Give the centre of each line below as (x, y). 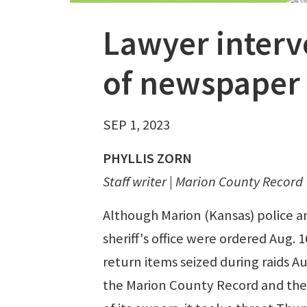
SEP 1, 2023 (136, 124)
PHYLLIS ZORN (147, 158)
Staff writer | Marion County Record (203, 181)
